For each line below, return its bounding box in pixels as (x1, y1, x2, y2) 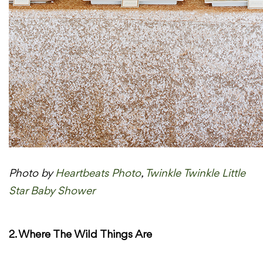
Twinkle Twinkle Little (145, 167, 245, 180)
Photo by (9, 167, 55, 180)
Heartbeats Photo (55, 167, 141, 180)
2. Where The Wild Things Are (9, 229, 152, 241)
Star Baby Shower (9, 185, 95, 197)
